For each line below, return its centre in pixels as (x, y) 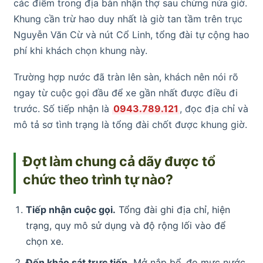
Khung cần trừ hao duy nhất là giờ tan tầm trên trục (128, 18)
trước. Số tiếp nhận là (63, 108)
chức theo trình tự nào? (98, 179)
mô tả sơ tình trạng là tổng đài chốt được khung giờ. (130, 124)
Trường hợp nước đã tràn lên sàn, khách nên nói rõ (126, 77)
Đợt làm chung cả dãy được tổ (119, 161)
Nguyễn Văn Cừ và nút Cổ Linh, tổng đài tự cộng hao (131, 34)
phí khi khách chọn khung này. (80, 50)
